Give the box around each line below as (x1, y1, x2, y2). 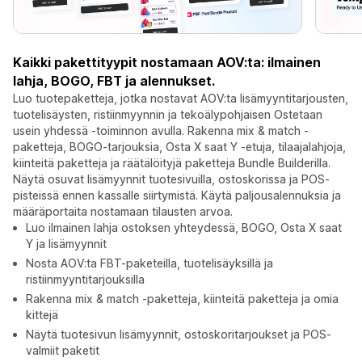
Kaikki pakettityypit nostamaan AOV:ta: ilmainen (13, 54, 321, 71)
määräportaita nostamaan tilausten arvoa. (13, 204, 233, 219)
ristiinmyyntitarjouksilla (26, 272, 145, 287)
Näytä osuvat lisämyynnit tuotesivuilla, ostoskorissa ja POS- (13, 172, 330, 187)
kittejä (26, 308, 58, 322)
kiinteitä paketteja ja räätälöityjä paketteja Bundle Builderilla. (13, 156, 330, 170)
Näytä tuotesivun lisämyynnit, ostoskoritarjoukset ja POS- (26, 327, 331, 342)
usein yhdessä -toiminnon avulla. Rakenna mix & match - (13, 124, 309, 138)
